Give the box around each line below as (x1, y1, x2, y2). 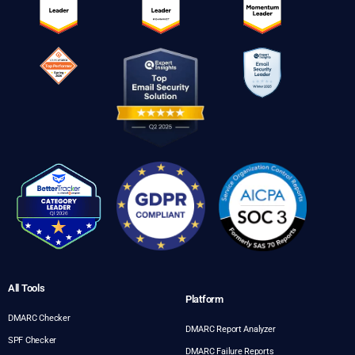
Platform (185, 292, 223, 305)
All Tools (8, 281, 45, 294)
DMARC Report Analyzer (185, 323, 276, 334)
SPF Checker (8, 334, 57, 345)
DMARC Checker (8, 312, 71, 323)
